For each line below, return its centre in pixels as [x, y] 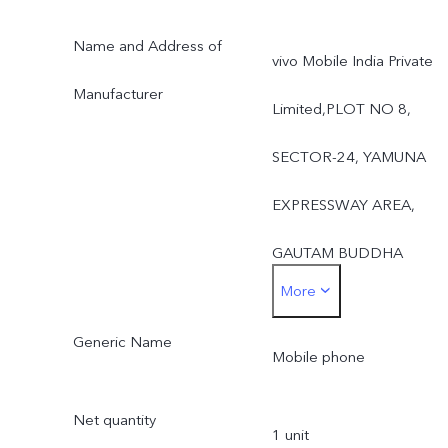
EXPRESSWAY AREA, [343, 204]
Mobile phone [318, 357]
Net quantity [114, 420]
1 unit [290, 435]
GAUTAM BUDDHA [337, 252]
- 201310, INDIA [328, 348]
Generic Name [122, 342]
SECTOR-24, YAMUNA [348, 156]
